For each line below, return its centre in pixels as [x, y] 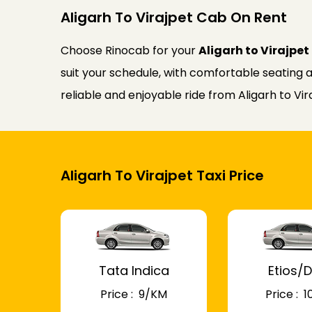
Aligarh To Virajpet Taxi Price [162, 176]
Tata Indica [134, 271]
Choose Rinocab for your [130, 51]
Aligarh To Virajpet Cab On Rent [174, 18]
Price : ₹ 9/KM [134, 295]
